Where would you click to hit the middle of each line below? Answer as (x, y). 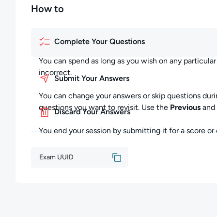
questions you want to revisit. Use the (104, 107)
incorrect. (55, 72)
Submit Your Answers (92, 78)
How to (47, 9)
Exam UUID (56, 157)
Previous (185, 107)
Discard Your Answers (92, 112)
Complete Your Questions (100, 41)
